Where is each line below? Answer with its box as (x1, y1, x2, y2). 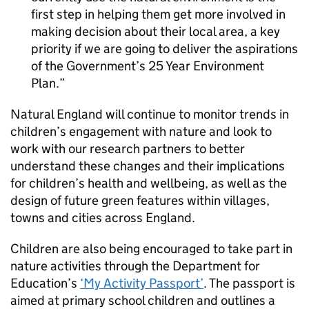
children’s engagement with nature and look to (10, 123, 272, 139)
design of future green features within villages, (10, 192, 270, 208)
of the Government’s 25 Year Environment (31, 58, 264, 74)
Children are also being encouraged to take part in (10, 241, 292, 257)
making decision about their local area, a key (31, 23, 280, 39)
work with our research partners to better (10, 141, 245, 157)
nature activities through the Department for (10, 258, 260, 274)
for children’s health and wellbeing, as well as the (10, 175, 287, 191)
